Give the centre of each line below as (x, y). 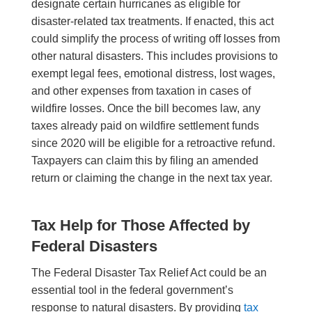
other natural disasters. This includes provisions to (154, 56)
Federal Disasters (94, 247)
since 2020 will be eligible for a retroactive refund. (153, 143)
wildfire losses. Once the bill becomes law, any (146, 109)
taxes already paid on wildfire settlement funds (145, 126)
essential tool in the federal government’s (132, 290)
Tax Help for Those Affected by (140, 226)
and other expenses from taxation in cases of (141, 91)
